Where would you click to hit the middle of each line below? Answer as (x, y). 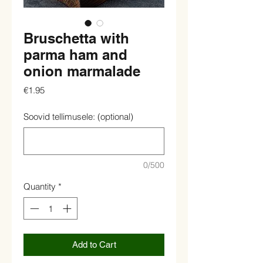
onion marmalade (82, 71)
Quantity (40, 186)
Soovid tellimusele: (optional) (78, 116)
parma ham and (75, 54)
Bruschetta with (76, 38)
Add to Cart (94, 245)
